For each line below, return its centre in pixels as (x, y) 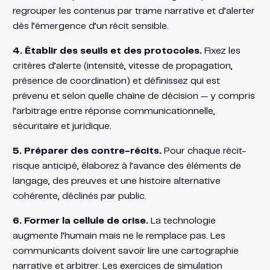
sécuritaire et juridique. (62, 126)
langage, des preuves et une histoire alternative (116, 181)
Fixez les (221, 51)
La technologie (182, 221)
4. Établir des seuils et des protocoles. (107, 51)
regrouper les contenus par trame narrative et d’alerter (133, 11)
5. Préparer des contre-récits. (87, 151)
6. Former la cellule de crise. (80, 221)
